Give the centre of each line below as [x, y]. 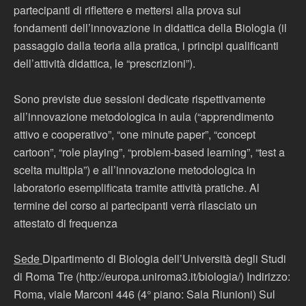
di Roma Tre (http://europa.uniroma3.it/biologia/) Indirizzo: [152, 276]
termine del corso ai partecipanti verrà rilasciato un [135, 205]
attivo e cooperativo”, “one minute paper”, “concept [135, 134]
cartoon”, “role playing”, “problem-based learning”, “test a [149, 152]
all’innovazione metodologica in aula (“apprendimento [144, 116]
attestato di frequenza [66, 223]
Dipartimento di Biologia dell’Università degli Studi [164, 259]
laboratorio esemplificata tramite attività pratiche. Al [137, 187]
